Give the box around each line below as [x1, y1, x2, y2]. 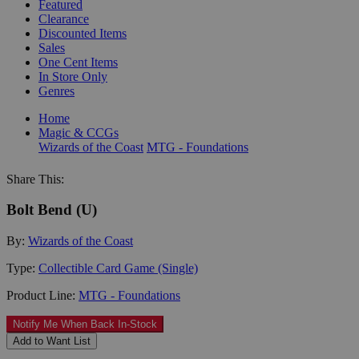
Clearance [38, 11, 89, 26]
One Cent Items [38, 54, 118, 69]
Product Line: [6, 288, 79, 302]
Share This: [6, 171, 64, 186]
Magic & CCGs [38, 125, 119, 139]
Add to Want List [13, 334, 91, 347]
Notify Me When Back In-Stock [13, 317, 157, 330]
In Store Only [38, 69, 107, 83]
